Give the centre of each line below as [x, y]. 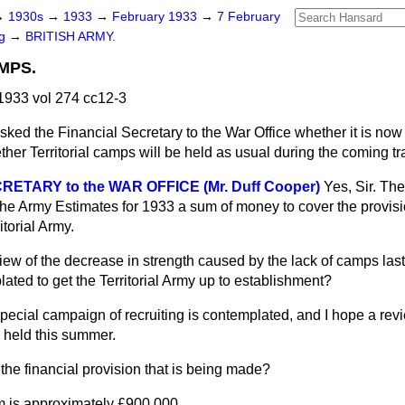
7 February [249, 17]
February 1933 [156, 17]
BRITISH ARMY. [71, 37]
